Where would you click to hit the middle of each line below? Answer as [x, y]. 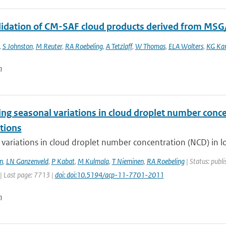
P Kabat [63, 161]
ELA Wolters [186, 46]
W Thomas [150, 46]
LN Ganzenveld [27, 161]
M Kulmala [93, 161]
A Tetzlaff [119, 46]
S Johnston [17, 46]
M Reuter [49, 46]
